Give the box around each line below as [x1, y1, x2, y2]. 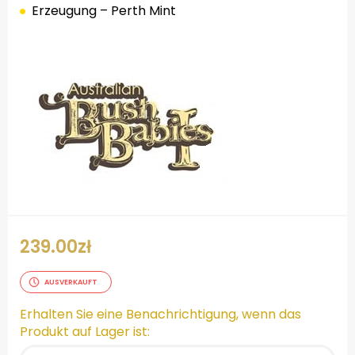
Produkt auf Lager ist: [20, 323, 150, 342]
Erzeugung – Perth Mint [32, 2, 176, 21]
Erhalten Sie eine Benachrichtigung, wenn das [20, 305, 301, 324]
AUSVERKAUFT [44, 277, 97, 288]
